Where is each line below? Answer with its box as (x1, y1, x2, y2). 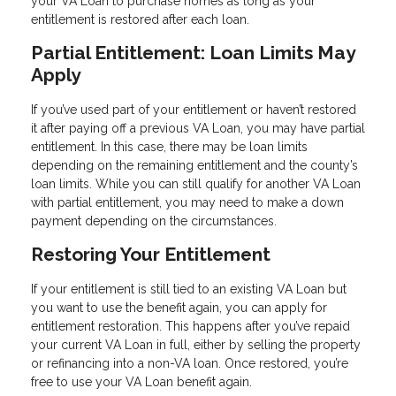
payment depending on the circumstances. (31, 213, 277, 228)
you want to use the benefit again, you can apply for (31, 300, 327, 315)
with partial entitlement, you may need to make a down (31, 194, 344, 209)
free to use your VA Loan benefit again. (31, 374, 252, 389)
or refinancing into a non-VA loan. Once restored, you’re (31, 355, 348, 370)
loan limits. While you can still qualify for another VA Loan (31, 176, 361, 191)
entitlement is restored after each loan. (31, 12, 249, 27)
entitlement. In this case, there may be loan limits (31, 139, 308, 154)
